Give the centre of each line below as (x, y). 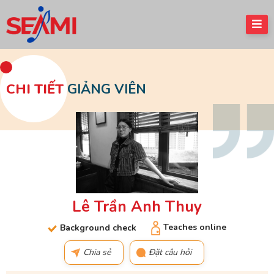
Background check (98, 228)
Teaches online (195, 228)
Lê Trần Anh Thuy (137, 207)
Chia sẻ (97, 253)
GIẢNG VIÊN (105, 89)
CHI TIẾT (35, 89)
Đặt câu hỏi (170, 253)
